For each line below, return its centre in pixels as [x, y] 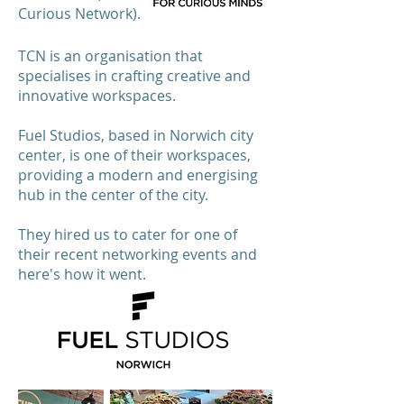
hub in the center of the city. [113, 195]
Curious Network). [79, 14]
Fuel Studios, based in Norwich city [136, 135]
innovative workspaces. [97, 96]
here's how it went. [84, 274]
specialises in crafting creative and [134, 76]
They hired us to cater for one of [128, 234]
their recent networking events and [138, 254]
